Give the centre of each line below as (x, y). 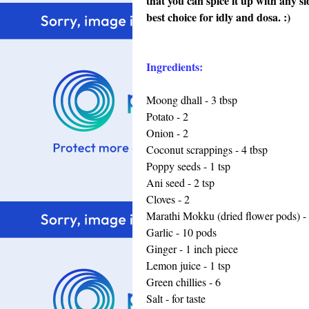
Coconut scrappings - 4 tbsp (207, 149)
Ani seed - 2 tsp (180, 182)
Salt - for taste (176, 298)
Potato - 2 (167, 116)
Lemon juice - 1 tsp (188, 265)
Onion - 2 (167, 133)
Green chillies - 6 (183, 282)
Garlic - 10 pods (181, 232)
